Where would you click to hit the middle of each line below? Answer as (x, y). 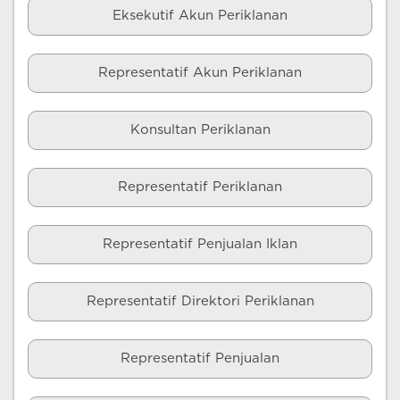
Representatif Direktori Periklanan (200, 301)
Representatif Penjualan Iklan (200, 244)
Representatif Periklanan (200, 187)
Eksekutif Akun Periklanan (200, 16)
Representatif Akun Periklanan (200, 73)
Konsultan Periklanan (200, 130)
